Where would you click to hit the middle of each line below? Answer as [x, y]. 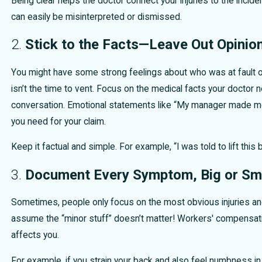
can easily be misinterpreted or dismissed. [96, 17]
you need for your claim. [58, 121]
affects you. [35, 235]
